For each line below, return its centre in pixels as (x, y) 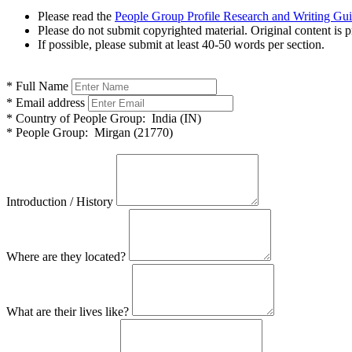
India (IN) (173, 118)
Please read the (76, 16)
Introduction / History (60, 201)
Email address (49, 102)
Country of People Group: (79, 118)
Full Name (40, 86)
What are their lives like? (68, 311)
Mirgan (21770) (130, 132)
